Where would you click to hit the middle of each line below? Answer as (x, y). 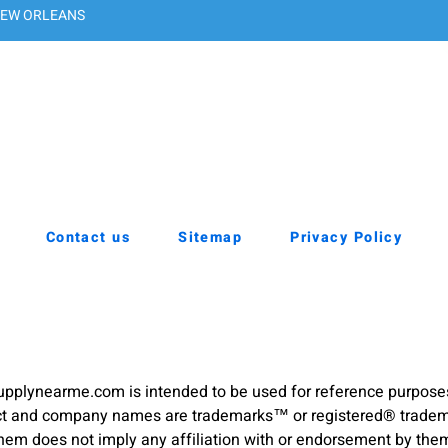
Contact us (88, 237)
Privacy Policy (346, 237)
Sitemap (210, 237)
